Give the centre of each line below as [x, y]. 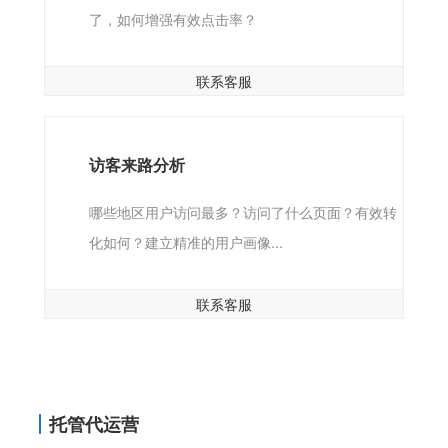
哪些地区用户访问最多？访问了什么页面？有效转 [242, 211]
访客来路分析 [136, 164]
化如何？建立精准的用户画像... [185, 241]
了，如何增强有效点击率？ [172, 18]
